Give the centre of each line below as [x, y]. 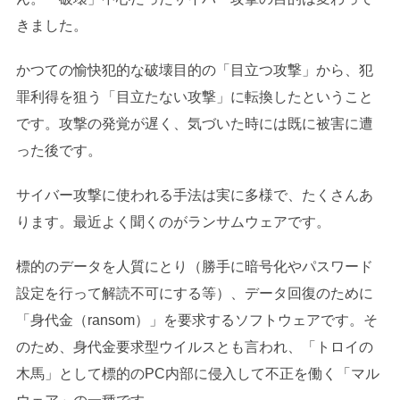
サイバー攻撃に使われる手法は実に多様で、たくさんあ [194, 195]
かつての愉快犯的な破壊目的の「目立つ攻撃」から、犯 [194, 70]
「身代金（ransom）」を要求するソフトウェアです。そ [196, 320]
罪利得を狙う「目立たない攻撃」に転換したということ [194, 96]
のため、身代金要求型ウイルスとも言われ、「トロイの [194, 346]
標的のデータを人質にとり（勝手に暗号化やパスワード [194, 266]
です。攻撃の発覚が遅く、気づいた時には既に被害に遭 [194, 123]
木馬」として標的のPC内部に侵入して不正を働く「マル [197, 373]
